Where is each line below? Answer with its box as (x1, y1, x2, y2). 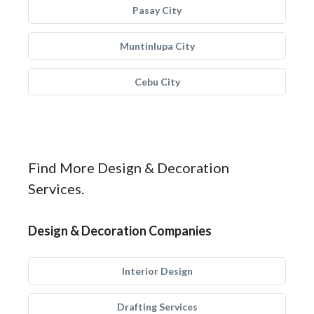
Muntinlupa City (119, 40, 195, 52)
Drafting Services (116, 301, 198, 313)
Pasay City (132, 4, 182, 16)
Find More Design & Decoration (28, 159, 229, 176)
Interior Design (121, 265, 193, 277)
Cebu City (134, 76, 180, 88)
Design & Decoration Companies (28, 223, 212, 238)
